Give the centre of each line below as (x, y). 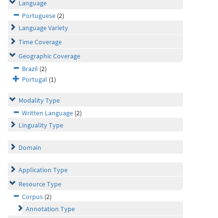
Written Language (47, 113)
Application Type (43, 170)
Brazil (30, 69)
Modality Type (39, 100)
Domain (30, 147)
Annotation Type (50, 209)
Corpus (32, 197)
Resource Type (40, 184)
